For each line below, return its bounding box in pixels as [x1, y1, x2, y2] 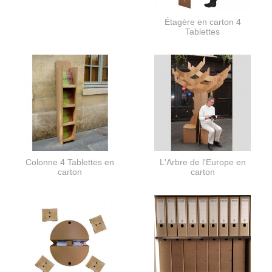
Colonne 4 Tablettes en [25, 157, 114, 168]
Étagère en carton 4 [164, 17, 241, 27]
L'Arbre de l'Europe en [159, 157, 246, 168]
